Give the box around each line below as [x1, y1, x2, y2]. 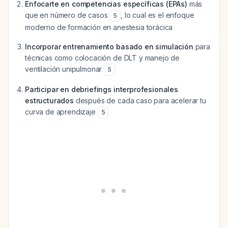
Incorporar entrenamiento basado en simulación [25, 42, 193, 51]
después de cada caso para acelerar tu [73, 96, 206, 105]
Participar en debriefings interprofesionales [25, 85, 178, 94]
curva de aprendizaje [25, 107, 98, 116]
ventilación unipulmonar [25, 65, 104, 73]
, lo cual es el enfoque [121, 11, 194, 19]
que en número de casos [25, 11, 110, 19]
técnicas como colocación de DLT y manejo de [25, 53, 180, 62]
